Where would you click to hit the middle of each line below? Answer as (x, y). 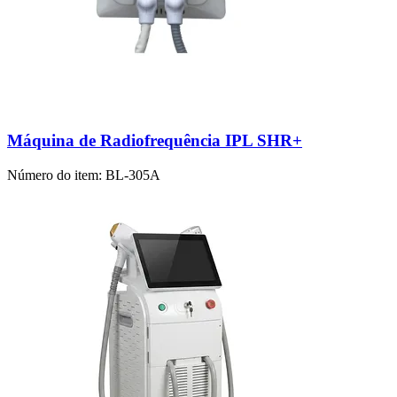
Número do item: (54, 175)
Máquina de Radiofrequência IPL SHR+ (155, 140)
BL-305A (131, 175)
